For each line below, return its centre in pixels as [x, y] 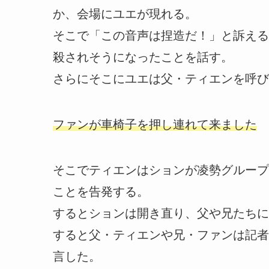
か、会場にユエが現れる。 [125, 14]
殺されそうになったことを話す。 [143, 57]
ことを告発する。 [101, 191]
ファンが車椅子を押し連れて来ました [155, 124]
